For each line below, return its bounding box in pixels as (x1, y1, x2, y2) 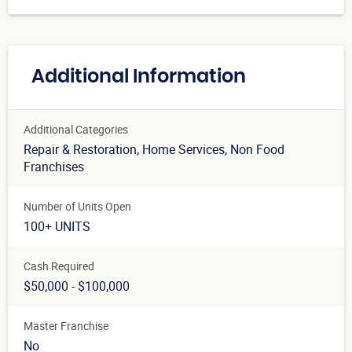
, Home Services (137, 141, 225, 159)
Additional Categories (24, 122, 128, 137)
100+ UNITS (24, 218, 90, 236)
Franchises (24, 158, 84, 176)
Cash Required (24, 258, 94, 274)
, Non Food (225, 141, 284, 159)
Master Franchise (24, 318, 108, 334)
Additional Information (31, 68, 246, 87)
